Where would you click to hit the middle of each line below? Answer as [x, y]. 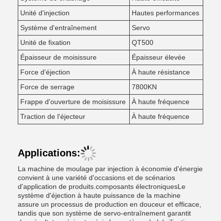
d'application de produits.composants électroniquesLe [102, 186]
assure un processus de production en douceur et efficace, [110, 204]
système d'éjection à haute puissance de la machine [99, 195]
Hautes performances [166, 13]
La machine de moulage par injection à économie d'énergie [110, 169]
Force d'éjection [45, 72]
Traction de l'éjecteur [53, 116]
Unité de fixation [45, 42]
